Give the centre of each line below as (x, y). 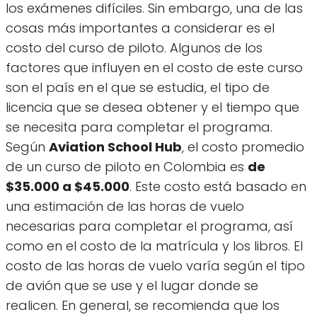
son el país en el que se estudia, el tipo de (138, 88)
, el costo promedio (243, 147)
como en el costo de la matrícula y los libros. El (154, 246)
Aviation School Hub (115, 147)
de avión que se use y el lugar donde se (132, 286)
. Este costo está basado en (218, 187)
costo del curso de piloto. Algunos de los (134, 48)
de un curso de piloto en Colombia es (127, 167)
